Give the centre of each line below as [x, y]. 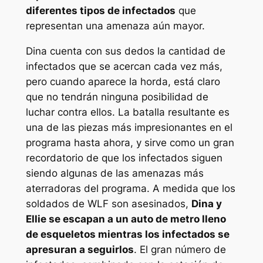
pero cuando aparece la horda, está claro [123, 82]
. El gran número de [180, 249]
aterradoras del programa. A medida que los [130, 188]
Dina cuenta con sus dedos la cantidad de [125, 51]
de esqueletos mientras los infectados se [127, 234]
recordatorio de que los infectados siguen [124, 158]
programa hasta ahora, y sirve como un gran [130, 143]
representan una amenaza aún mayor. [115, 26]
